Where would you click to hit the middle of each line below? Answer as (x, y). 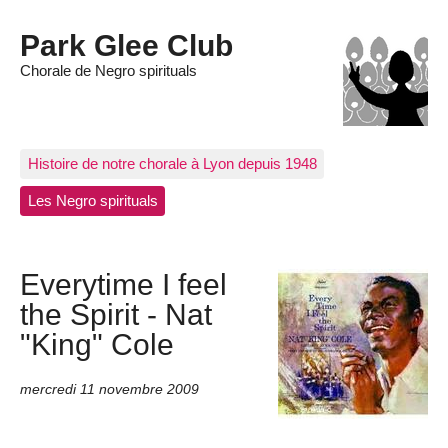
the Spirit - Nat (116, 314)
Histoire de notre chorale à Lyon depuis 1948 (172, 163)
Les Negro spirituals (92, 201)
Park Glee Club (126, 45)
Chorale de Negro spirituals (108, 71)
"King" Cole (97, 344)
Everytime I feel (123, 284)
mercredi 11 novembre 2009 (109, 389)
